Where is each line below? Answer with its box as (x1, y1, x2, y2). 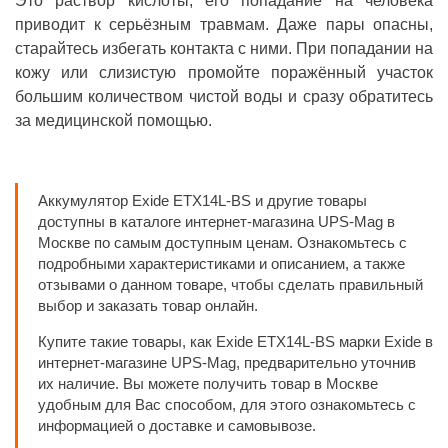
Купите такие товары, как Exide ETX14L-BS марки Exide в (38, 333, 433, 351)
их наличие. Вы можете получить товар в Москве (38, 375, 378, 393)
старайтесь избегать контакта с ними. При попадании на (15, 39, 433, 57)
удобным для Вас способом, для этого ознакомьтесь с (38, 396, 416, 414)
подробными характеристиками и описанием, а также (38, 255, 405, 273)
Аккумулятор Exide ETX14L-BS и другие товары (38, 192, 367, 210)
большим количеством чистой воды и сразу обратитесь (15, 87, 433, 105)
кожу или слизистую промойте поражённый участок (15, 63, 433, 81)
